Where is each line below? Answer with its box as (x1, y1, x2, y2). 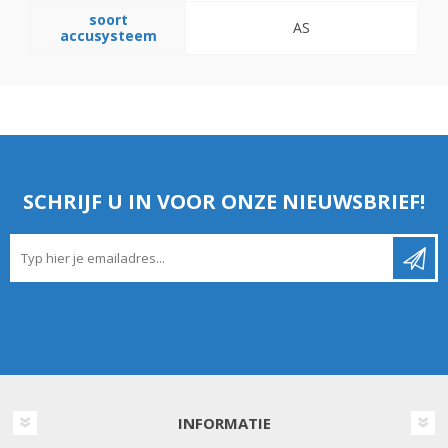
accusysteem (59, 26, 157, 46)
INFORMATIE (177, 413, 271, 434)
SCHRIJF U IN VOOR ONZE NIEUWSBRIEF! (23, 188, 425, 216)
